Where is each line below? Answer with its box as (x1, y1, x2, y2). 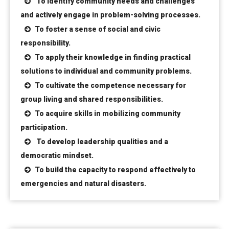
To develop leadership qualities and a (35, 138, 168, 146)
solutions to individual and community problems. (20, 67, 192, 76)
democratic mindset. (20, 151, 94, 160)
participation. (20, 123, 67, 132)
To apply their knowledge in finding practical (35, 53, 191, 62)
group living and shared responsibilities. (20, 95, 163, 104)
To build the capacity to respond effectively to (35, 166, 196, 174)
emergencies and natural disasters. (20, 179, 146, 188)
